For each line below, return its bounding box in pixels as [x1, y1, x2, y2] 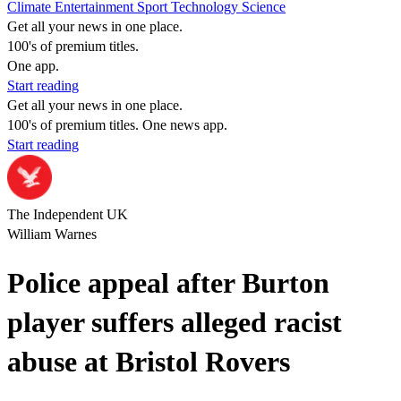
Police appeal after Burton [7, 267, 329, 300]
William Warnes [7, 226, 97, 242]
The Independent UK [7, 207, 128, 222]
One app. [7, 58, 59, 73]
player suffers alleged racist [7, 306, 342, 339]
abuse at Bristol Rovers [7, 346, 290, 379]
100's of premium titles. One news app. [7, 117, 227, 132]
